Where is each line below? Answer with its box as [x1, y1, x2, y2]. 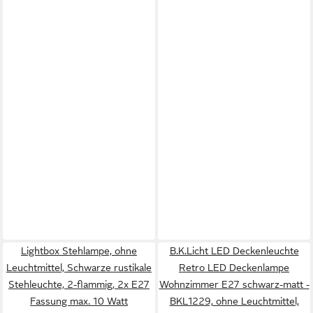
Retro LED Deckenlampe [179, 262, 289, 273]
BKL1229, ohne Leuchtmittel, [169, 296, 299, 307]
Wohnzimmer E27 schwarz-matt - [159, 279, 310, 290]
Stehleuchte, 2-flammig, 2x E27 [8, 279, 150, 290]
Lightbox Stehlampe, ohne [21, 245, 137, 256]
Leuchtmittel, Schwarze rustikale [6, 262, 152, 273]
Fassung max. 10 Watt [30, 296, 128, 307]
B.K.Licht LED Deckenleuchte [169, 245, 299, 256]
